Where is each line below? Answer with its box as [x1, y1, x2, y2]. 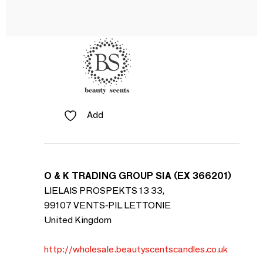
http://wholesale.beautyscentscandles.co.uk [44, 244, 228, 255]
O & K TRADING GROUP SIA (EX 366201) [44, 170, 231, 181]
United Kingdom [44, 214, 112, 225]
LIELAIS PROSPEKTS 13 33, [44, 185, 164, 196]
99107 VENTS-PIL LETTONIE [44, 200, 171, 211]
